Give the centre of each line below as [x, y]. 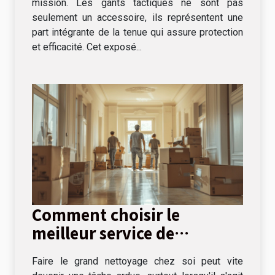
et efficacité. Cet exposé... [87, 47]
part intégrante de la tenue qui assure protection [137, 33]
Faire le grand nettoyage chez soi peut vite [137, 261]
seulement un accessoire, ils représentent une [137, 18]
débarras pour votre [107, 251]
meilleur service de [103, 232]
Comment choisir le [106, 214]
